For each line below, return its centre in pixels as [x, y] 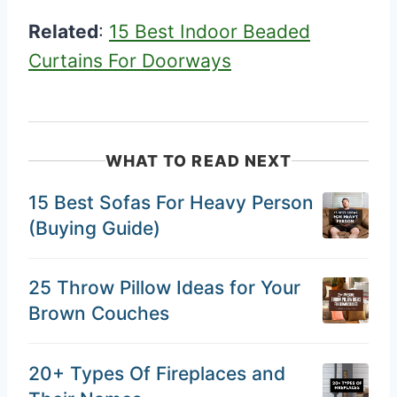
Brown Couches [99, 314]
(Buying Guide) [94, 228]
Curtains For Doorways [130, 60]
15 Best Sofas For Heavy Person [171, 202]
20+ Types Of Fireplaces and [157, 374]
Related [63, 31]
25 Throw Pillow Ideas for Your [164, 288]
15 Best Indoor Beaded [210, 31]
